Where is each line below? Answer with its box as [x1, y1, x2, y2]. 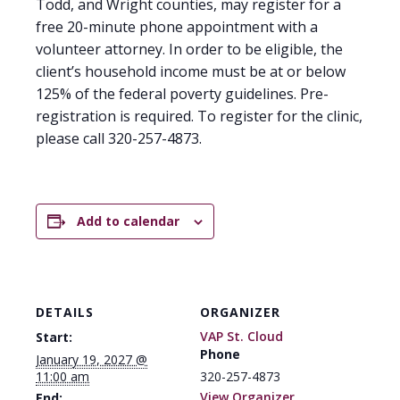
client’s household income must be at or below [36, 62, 346, 81]
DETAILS [36, 304, 94, 321]
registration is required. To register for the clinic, [36, 106, 362, 126]
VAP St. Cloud [200, 328, 283, 345]
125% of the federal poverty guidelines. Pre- [36, 84, 329, 104]
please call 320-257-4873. [36, 129, 202, 148]
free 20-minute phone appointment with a [36, 17, 318, 37]
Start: [36, 329, 72, 346]
